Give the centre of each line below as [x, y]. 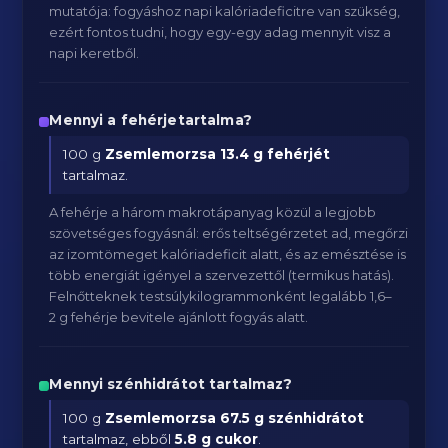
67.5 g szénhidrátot [292, 418]
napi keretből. [94, 53]
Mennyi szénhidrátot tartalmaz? [171, 384]
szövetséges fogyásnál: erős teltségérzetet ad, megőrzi [229, 233]
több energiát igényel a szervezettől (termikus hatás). [222, 275]
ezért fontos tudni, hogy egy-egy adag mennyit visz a [220, 32]
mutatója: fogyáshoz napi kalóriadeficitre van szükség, [225, 11]
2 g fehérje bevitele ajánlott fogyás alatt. [179, 317]
